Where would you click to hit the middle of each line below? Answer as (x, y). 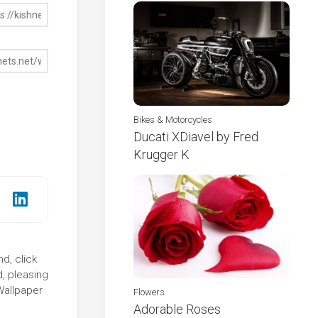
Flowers (149, 292)
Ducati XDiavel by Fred (196, 136)
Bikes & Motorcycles (173, 119)
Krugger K (161, 154)
